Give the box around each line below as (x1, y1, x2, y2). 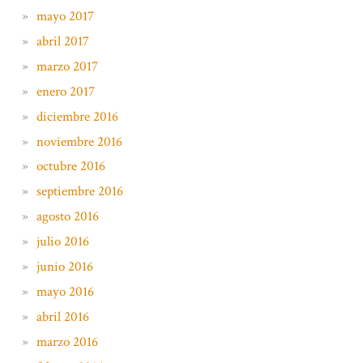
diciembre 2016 (36, 107, 118, 126)
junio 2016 (36, 257, 93, 275)
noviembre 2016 (36, 132, 122, 151)
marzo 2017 (36, 57, 98, 75)
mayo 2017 (36, 7, 94, 26)
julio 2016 (36, 233, 89, 251)
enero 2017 (36, 82, 95, 100)
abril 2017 (36, 32, 89, 50)
